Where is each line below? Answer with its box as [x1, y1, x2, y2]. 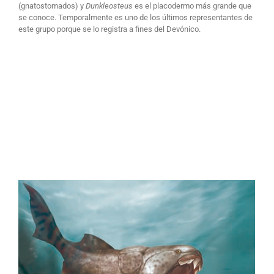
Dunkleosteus [85, 1, 135, 11]
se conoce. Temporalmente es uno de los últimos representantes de [18, 13, 253, 23]
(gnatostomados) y [18, 1, 86, 11]
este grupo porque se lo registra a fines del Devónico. [18, 24, 201, 34]
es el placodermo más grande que [134, 1, 251, 11]
